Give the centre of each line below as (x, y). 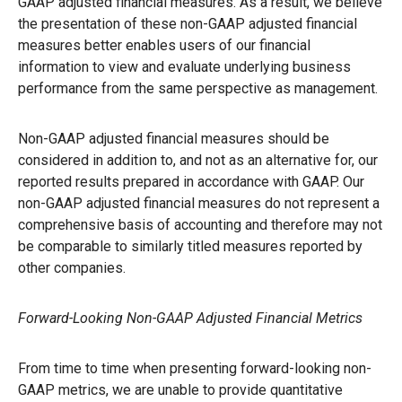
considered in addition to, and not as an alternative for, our (198, 160)
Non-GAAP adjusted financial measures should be (174, 138)
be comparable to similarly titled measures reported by (190, 246)
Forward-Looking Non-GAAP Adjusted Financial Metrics (190, 318)
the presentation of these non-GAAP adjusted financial (188, 23)
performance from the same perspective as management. (198, 88)
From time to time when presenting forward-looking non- (195, 368)
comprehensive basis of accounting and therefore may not (200, 224)
